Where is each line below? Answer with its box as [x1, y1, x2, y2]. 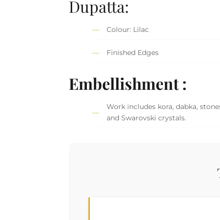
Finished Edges [107, 48, 159, 57]
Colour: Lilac [107, 25, 149, 34]
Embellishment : [69, 72, 187, 94]
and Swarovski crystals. [107, 113, 187, 123]
